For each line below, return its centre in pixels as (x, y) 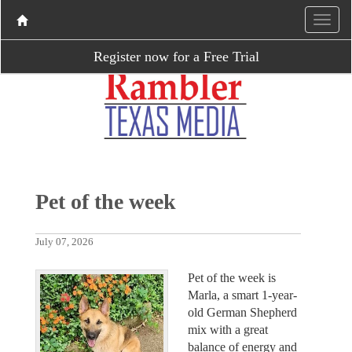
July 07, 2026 (64, 242)
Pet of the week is (232, 277)
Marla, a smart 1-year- (242, 295)
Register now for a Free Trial (176, 57)
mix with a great (228, 329)
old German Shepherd (242, 312)
